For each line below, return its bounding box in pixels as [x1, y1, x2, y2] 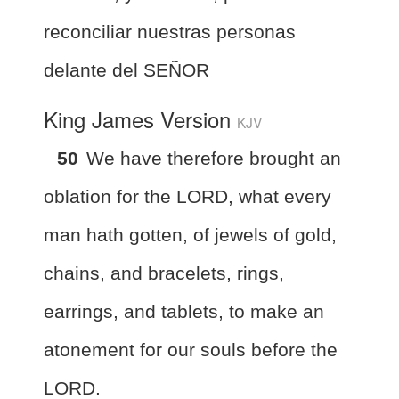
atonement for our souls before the [44, 338, 338, 360]
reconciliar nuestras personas [44, 20, 296, 42]
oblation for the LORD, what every [44, 185, 331, 207]
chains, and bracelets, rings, [44, 262, 284, 283]
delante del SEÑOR [44, 59, 209, 80]
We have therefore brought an [86, 147, 341, 168]
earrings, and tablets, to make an [44, 300, 324, 322]
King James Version [44, 102, 237, 134]
